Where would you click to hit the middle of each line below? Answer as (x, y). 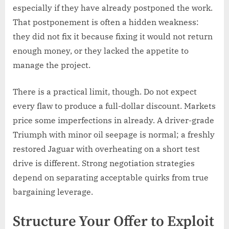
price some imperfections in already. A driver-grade (113, 120)
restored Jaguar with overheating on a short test (106, 148)
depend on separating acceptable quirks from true (111, 177)
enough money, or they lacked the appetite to (101, 50)
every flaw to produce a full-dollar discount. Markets (114, 106)
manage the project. (52, 65)
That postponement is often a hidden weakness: (106, 22)
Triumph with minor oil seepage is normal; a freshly (114, 134)
